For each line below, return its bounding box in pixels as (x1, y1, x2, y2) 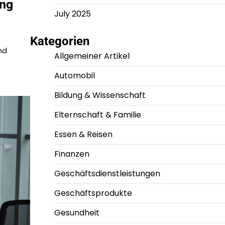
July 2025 (54, 8, 91, 20)
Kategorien (30, 34, 89, 49)
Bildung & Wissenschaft (54, 89, 146, 101)
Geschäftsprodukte (54, 187, 132, 199)
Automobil (54, 70, 95, 82)
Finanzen (54, 148, 89, 160)
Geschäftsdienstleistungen (54, 168, 160, 180)
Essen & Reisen (54, 129, 113, 141)
